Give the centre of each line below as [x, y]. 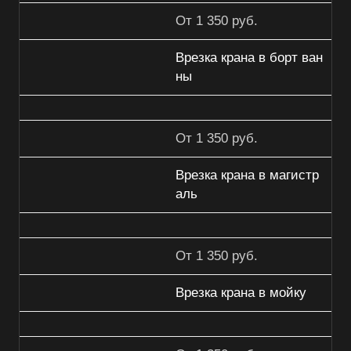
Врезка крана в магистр [247, 175]
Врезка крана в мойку [241, 293]
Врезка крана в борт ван [249, 58]
